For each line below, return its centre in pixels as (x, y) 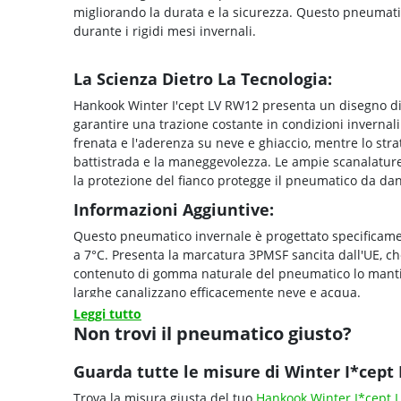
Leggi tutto (107, 314)
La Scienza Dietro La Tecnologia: (205, 78)
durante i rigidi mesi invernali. (165, 31)
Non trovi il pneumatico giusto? (213, 333)
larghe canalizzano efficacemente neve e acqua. (217, 292)
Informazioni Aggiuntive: (174, 209)
